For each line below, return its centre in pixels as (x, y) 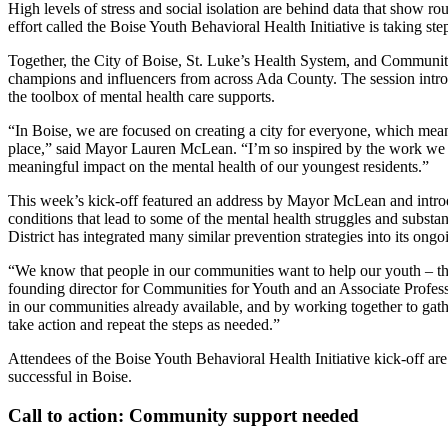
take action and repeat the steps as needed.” (144, 325)
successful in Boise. (70, 377)
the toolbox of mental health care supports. (141, 97)
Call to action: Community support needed (183, 416)
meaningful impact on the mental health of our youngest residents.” (218, 167)
